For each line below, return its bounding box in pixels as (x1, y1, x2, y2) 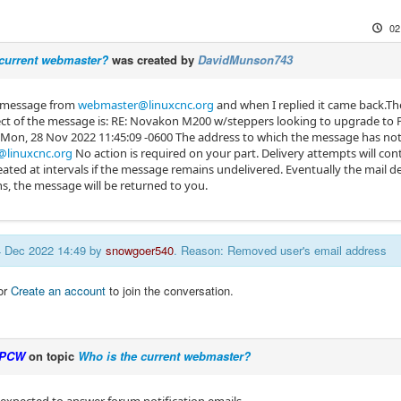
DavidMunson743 (198, 51, 293, 68)
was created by (108, 51, 198, 68)
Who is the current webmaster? (78, 347, 251, 364)
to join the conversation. (106, 282, 234, 299)
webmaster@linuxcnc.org (78, 97, 214, 113)
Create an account (11, 282, 106, 299)
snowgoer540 (106, 242, 174, 259)
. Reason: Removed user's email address (174, 242, 387, 259)
